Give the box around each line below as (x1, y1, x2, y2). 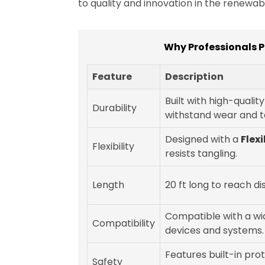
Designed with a (165, 132, 241, 147)
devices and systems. (165, 224, 264, 238)
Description (165, 70, 224, 84)
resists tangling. (165, 147, 237, 161)
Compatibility (92, 216, 155, 231)
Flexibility (92, 140, 134, 154)
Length (92, 178, 124, 192)
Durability (92, 101, 137, 115)
